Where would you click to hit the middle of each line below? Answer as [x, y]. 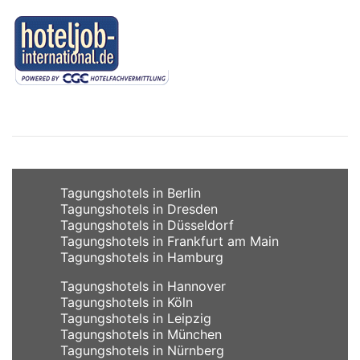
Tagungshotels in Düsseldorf [147, 225]
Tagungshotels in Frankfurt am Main [170, 241]
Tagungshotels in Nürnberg [142, 350]
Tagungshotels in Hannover [143, 286]
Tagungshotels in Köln [127, 302]
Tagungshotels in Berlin [131, 192]
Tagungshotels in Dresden [139, 209]
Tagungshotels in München [141, 334]
